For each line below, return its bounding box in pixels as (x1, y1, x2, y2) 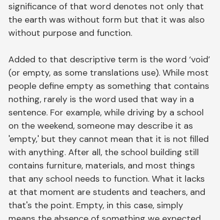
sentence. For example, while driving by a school (8, 106, 204, 118)
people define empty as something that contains (8, 80, 210, 92)
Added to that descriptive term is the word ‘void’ (8, 53, 211, 65)
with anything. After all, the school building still (8, 146, 199, 158)
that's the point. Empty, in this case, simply (8, 199, 184, 211)
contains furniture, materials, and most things (8, 159, 195, 171)
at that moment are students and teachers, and (8, 186, 206, 198)
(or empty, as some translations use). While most (8, 66, 209, 79)
